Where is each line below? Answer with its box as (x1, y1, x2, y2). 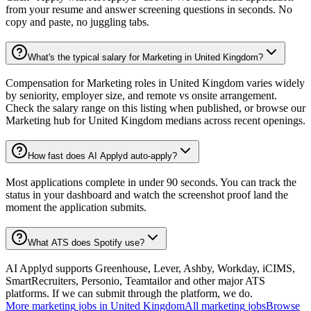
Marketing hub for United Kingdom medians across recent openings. (6, 115, 305, 127)
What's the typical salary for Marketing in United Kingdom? (28, 51, 263, 62)
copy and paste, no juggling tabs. (6, 15, 149, 28)
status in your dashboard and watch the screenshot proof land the (6, 188, 288, 201)
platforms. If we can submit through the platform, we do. (6, 287, 253, 300)
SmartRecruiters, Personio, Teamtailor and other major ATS (6, 275, 265, 287)
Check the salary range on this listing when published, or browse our (6, 102, 305, 115)
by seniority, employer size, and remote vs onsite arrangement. (6, 90, 277, 102)
